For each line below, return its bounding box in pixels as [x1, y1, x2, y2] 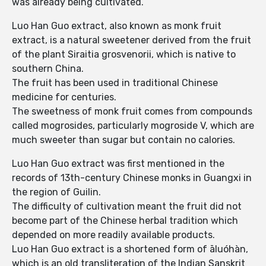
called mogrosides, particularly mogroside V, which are [12, 120, 254, 132]
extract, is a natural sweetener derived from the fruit [12, 34, 251, 46]
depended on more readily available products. [12, 229, 215, 241]
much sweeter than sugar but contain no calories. [12, 134, 235, 146]
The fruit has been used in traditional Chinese [12, 77, 218, 89]
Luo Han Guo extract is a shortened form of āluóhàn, [12, 243, 248, 255]
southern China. [12, 63, 86, 75]
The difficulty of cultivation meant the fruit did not [12, 201, 242, 213]
